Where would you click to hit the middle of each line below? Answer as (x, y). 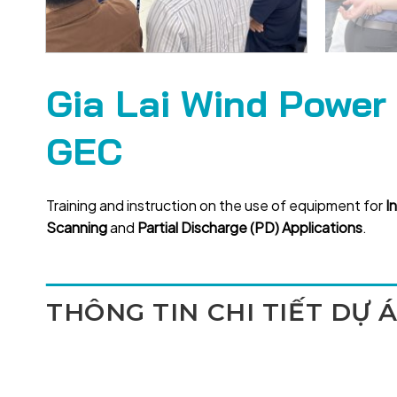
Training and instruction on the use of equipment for (216, 206)
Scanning (77, 228)
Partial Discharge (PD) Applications (250, 228)
